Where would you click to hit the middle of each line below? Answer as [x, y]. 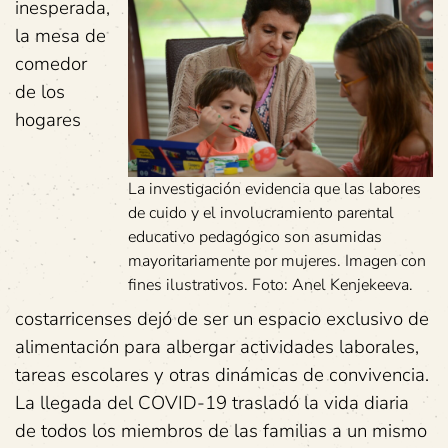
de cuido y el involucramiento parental [261, 212]
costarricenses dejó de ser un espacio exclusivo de [222, 318]
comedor [51, 63]
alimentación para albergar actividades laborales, [217, 346]
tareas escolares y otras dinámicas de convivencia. [222, 374]
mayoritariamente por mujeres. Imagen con [277, 260]
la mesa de [60, 35]
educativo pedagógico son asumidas [255, 236]
